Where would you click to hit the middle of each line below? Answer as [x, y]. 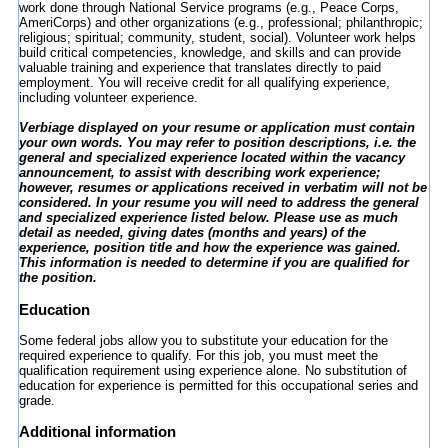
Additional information [97, 432]
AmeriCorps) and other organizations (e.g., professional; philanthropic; [220, 23]
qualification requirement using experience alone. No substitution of [212, 370]
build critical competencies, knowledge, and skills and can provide [209, 53]
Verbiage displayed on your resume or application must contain [216, 128]
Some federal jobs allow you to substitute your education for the [203, 340]
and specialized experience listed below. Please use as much [208, 218]
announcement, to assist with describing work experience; [199, 173]
